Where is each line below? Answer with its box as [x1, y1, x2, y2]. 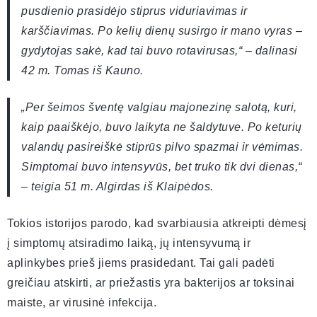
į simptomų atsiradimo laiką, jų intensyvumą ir [7, 237, 250, 250]
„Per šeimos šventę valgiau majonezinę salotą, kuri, [21, 101, 297, 114]
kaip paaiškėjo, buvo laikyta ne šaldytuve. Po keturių [21, 121, 302, 134]
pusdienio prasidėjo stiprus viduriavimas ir [21, 5, 248, 18]
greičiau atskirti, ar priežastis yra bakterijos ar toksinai [7, 277, 295, 289]
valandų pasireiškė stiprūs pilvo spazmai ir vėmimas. [21, 141, 303, 154]
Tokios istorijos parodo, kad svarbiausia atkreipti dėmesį [7, 217, 307, 230]
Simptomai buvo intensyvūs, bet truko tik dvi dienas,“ [21, 161, 302, 173]
